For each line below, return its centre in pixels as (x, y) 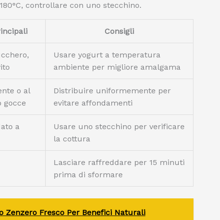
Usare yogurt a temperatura (107, 55)
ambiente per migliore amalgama (117, 67)
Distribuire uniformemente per (112, 91)
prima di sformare (88, 175)
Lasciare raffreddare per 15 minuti (119, 162)
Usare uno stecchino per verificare (119, 126)
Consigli (119, 31)
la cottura (72, 139)
